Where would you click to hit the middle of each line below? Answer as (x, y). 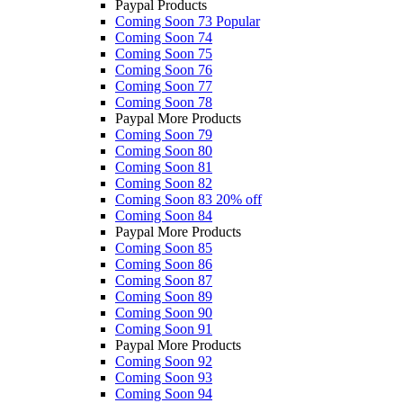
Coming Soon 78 (164, 102)
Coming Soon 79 (164, 134)
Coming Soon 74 (164, 37)
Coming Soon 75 (164, 53)
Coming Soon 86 (164, 264)
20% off (239, 199)
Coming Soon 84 (164, 215)
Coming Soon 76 (164, 69)
